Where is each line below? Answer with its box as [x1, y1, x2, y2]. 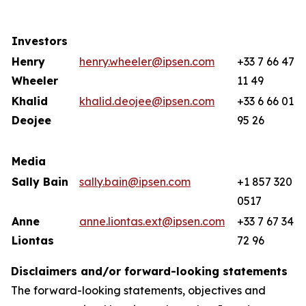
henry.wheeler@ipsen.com [79, 55, 214, 68]
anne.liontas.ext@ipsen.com [79, 214, 225, 228]
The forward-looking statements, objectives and [11, 283, 266, 297]
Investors [12, 34, 68, 48]
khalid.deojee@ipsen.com [79, 94, 214, 108]
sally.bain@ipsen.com [79, 175, 191, 189]
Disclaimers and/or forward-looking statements [11, 264, 288, 278]
